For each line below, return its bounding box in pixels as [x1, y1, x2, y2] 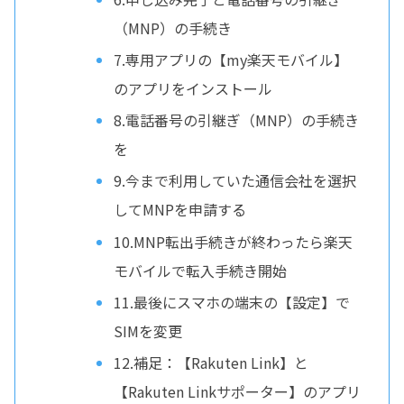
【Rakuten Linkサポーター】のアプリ [113, 380, 361, 402]
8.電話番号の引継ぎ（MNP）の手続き [113, 109, 359, 132]
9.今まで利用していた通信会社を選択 [113, 170, 356, 192]
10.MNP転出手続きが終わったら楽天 [113, 230, 353, 252]
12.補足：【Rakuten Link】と [113, 351, 308, 373]
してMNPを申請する [113, 198, 246, 221]
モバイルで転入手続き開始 [113, 259, 287, 281]
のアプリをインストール [113, 78, 272, 100]
